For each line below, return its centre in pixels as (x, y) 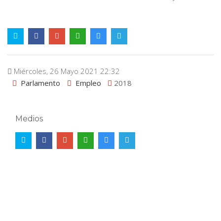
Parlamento (40, 83)
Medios (29, 118)
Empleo (88, 83)
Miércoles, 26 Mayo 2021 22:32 (66, 71)
